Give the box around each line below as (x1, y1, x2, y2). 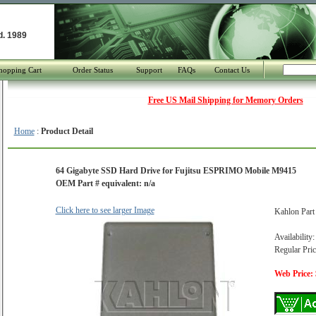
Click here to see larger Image (55, 205, 154, 215)
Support (135, 66, 162, 74)
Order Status (72, 66, 113, 74)
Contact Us (214, 66, 250, 74)
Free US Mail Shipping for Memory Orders (147, 95, 303, 105)
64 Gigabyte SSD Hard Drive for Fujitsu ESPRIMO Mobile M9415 (55, 166, 296, 176)
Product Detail (40, 126, 93, 136)
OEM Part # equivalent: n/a (55, 178, 155, 188)
